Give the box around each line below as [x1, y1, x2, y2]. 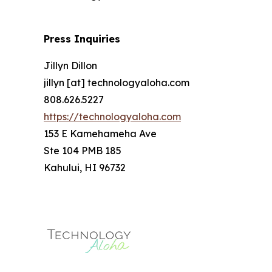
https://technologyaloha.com [44, 110, 181, 123]
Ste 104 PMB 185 [44, 144, 121, 157]
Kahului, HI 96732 [44, 161, 126, 174]
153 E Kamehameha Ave [44, 127, 157, 140]
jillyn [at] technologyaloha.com [44, 76, 189, 89]
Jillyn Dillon [44, 59, 97, 72]
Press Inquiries [44, 32, 120, 45]
